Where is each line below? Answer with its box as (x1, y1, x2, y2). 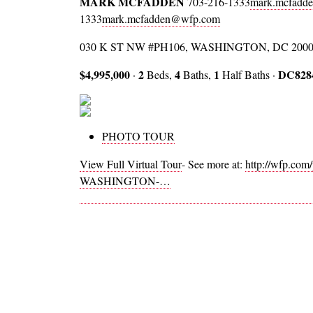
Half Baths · (219, 67, 278, 82)
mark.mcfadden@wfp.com (102, 11, 220, 27)
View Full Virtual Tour (80, 156, 182, 172)
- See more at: (182, 156, 245, 172)
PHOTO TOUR (102, 129, 175, 144)
